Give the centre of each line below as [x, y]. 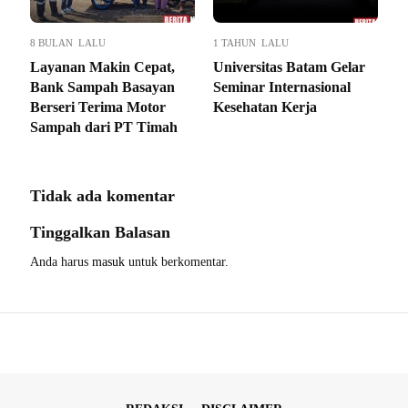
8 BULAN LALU [68, 43]
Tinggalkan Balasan [100, 232]
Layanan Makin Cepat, [102, 67]
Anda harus [61, 262]
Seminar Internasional [282, 87]
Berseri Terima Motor [98, 107]
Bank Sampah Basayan [102, 87]
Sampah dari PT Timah [104, 127]
